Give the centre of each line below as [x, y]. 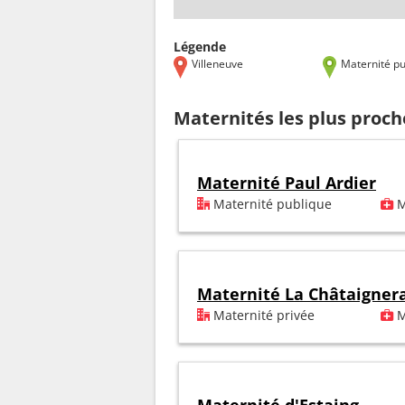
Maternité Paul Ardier [287, 183]
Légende [200, 46]
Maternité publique [271, 204]
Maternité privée [262, 316]
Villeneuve [217, 63]
